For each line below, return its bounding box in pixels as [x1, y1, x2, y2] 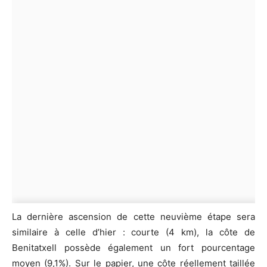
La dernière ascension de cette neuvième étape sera [12, 211, 255, 223]
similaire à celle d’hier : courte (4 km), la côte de [12, 226, 255, 238]
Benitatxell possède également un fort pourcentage [12, 242, 255, 254]
